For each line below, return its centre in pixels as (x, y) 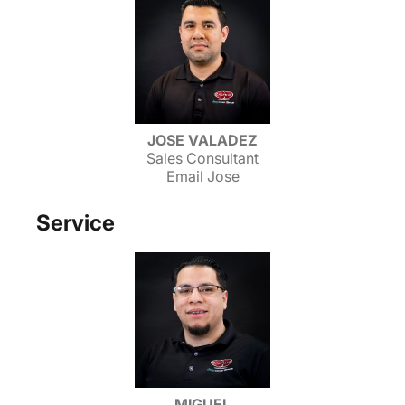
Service (75, 223)
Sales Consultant (202, 158)
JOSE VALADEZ (202, 140)
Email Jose (202, 176)
